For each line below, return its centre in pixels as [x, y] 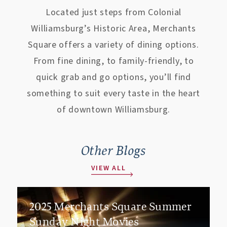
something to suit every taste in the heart [113, 93]
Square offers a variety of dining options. [113, 45]
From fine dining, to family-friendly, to [113, 61]
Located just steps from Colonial [113, 12]
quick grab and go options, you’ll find [113, 77]
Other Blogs [113, 151]
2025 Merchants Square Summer [111, 207]
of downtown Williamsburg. [113, 110]
